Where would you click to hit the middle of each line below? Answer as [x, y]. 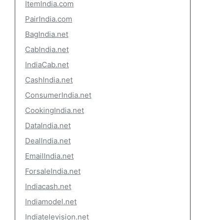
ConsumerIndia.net [58, 95]
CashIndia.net [49, 80]
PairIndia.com [49, 19]
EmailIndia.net [49, 156]
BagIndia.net [47, 34]
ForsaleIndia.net [53, 171]
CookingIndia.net [55, 110]
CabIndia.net [47, 49]
